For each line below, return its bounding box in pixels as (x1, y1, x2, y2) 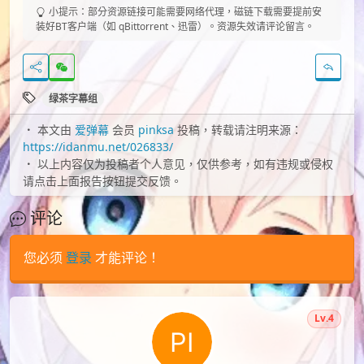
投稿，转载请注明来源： (174, 122, 302, 138)
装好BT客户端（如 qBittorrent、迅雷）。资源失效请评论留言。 (36, 19, 314, 33)
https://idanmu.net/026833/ (23, 139, 173, 155)
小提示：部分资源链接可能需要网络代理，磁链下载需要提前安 (49, 5, 322, 19)
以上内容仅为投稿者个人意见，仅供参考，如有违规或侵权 (37, 156, 333, 172)
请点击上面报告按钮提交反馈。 (23, 173, 182, 189)
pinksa (138, 122, 174, 138)
